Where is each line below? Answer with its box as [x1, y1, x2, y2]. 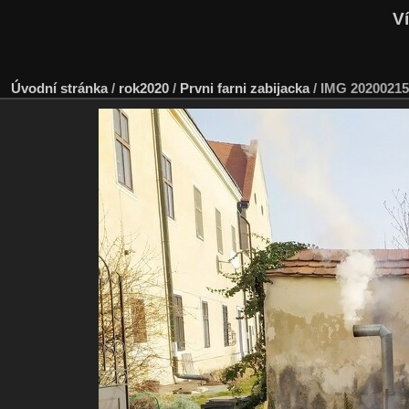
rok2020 [119, 79, 169, 96]
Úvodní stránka [11, 79, 108, 96]
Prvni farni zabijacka [180, 79, 309, 96]
